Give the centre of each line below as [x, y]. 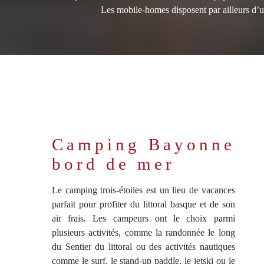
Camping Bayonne [143, 145]
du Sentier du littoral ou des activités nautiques [143, 247]
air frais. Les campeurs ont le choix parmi [143, 219]
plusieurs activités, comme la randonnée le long [143, 233]
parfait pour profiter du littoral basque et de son [143, 204]
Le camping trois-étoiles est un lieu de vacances [143, 190]
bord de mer [113, 164]
